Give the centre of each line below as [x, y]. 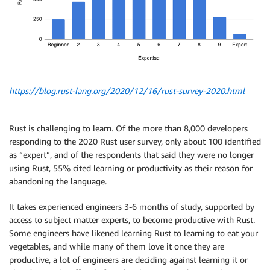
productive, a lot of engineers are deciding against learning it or [128, 260]
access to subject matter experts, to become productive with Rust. [132, 220]
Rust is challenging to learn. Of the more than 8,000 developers [128, 128]
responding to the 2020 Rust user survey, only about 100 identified [135, 142]
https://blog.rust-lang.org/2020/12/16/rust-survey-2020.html [127, 91]
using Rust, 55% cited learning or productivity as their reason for [131, 168]
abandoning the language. [58, 181]
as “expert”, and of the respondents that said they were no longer [131, 155]
